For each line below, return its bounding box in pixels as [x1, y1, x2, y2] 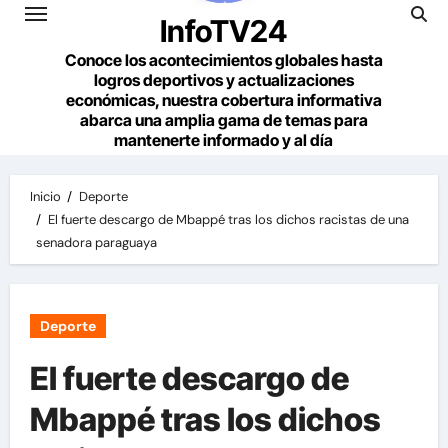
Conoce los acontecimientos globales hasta [64, 50, 383, 70]
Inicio [29, 188, 61, 205]
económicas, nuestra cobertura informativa [65, 90, 382, 110]
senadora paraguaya [36, 234, 158, 251]
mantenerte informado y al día [114, 130, 333, 150]
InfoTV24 [160, 13, 287, 49]
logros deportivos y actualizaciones [93, 70, 354, 90]
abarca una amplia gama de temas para [79, 110, 368, 130]
